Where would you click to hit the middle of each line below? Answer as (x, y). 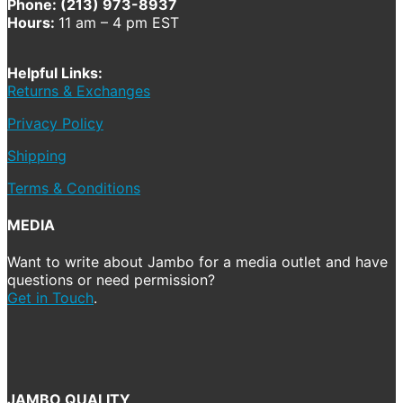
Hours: (33, 22)
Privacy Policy (55, 123)
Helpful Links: (55, 72)
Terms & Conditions (74, 188)
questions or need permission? (111, 280)
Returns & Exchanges (79, 90)
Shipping (37, 155)
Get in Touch (50, 298)
